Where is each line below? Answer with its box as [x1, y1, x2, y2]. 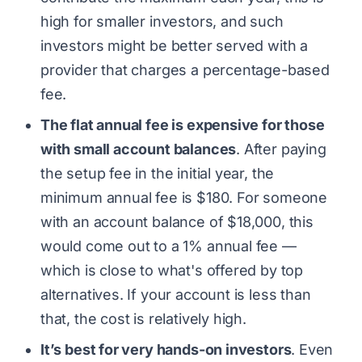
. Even [291, 340, 334, 358]
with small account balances [40, 140, 237, 158]
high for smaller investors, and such [40, 12, 284, 30]
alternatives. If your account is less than [40, 285, 311, 303]
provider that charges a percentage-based [40, 61, 330, 78]
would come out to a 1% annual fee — [40, 237, 297, 255]
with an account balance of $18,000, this [40, 213, 314, 230]
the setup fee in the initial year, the [40, 164, 275, 182]
